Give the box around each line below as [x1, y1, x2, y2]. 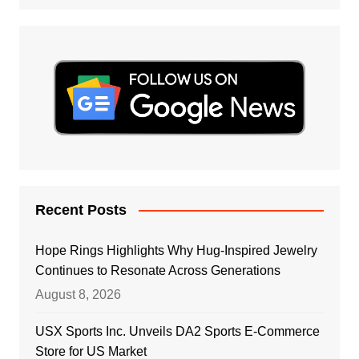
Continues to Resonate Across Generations [34, 263, 280, 277]
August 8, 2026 [34, 287, 121, 301]
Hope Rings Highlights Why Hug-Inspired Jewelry [34, 243, 317, 257]
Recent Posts [34, 201, 127, 218]
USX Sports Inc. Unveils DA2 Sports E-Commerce [34, 324, 320, 338]
